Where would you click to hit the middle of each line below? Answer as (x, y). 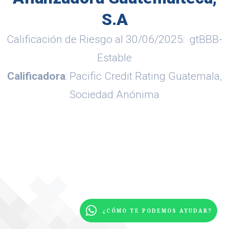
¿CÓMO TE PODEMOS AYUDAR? (157, 211)
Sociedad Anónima (114, 95)
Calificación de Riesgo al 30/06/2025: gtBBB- (114, 39)
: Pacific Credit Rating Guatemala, (144, 76)
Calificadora (36, 76)
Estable (114, 58)
